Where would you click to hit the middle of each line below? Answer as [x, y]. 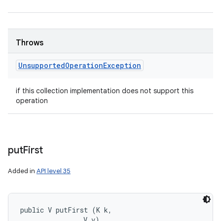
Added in [22, 171]
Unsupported [42, 65]
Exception [122, 65]
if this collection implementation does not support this [105, 91]
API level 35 [54, 171]
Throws [30, 43]
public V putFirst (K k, [68, 210]
